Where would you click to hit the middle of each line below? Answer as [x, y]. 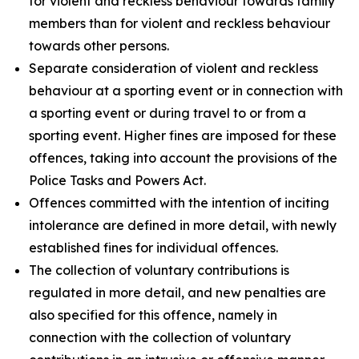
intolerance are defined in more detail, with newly [183, 225]
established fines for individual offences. [153, 248]
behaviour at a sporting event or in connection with [186, 91]
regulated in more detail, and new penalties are [177, 292]
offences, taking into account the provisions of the [183, 158]
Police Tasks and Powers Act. [117, 180]
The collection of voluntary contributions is [159, 270]
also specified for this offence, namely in [153, 315]
